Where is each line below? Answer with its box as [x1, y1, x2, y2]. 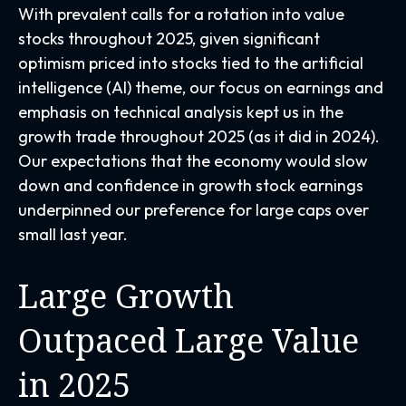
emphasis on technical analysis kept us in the [18, 101, 343, 122]
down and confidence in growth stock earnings [18, 175, 363, 196]
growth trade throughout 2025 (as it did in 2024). [18, 126, 380, 147]
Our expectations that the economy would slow [18, 150, 368, 171]
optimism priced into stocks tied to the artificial [18, 53, 363, 73]
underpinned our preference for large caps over [18, 199, 369, 220]
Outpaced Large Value [18, 318, 359, 362]
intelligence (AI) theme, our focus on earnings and [18, 77, 383, 98]
